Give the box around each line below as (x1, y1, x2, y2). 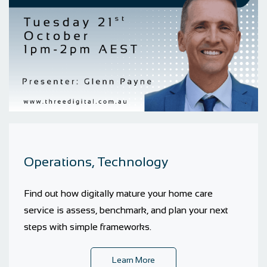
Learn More (112, 255, 155, 265)
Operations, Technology (24, 154, 168, 169)
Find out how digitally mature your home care (24, 188, 213, 198)
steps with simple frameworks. (24, 222, 151, 232)
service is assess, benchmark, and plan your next (24, 205, 228, 215)
